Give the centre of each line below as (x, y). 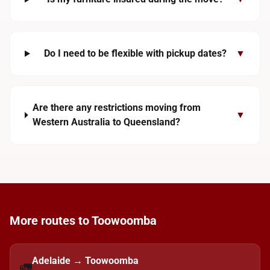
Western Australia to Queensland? (107, 122)
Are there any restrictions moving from (117, 108)
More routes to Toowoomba (83, 221)
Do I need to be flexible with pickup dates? (135, 53)
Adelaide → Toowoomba (85, 261)
